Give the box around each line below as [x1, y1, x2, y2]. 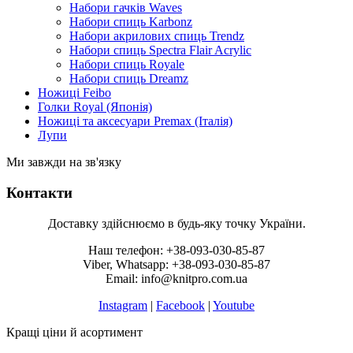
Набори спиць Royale [69, 58, 184, 72]
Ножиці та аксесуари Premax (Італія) [38, 114, 232, 128]
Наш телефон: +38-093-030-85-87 [88, 243, 265, 257]
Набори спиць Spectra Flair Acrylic [69, 43, 251, 58]
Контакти [6, 184, 72, 202]
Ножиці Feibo [38, 86, 111, 100]
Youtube [213, 298, 255, 312]
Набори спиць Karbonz [69, 15, 192, 29]
